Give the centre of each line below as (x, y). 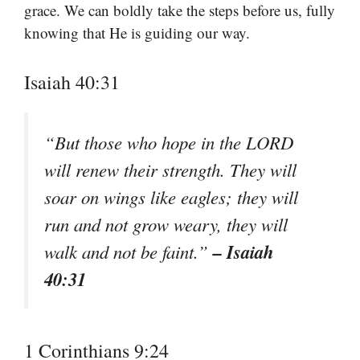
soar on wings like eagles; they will (171, 196)
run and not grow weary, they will (166, 224)
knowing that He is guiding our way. (137, 33)
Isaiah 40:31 (72, 82)
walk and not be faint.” (129, 251)
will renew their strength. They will (170, 169)
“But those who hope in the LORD (169, 142)
